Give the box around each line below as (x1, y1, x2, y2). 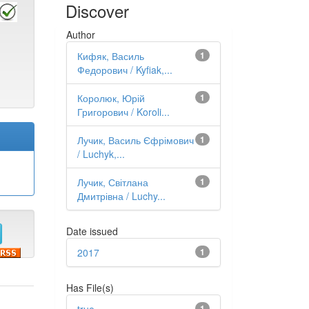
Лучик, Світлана (77, 175, 148, 189)
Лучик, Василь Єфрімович (77, 133, 194, 147)
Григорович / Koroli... (77, 105, 170, 119)
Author (66, 28, 95, 41)
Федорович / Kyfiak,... (77, 63, 172, 77)
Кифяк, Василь (77, 49, 144, 63)
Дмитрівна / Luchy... (77, 189, 166, 203)
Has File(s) (66, 281, 114, 295)
